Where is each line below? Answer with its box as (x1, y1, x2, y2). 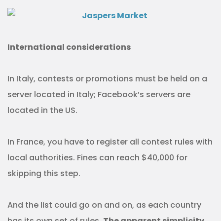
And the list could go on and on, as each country (7, 199, 201, 211)
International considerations (7, 41, 131, 53)
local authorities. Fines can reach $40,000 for (7, 152, 187, 164)
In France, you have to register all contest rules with (7, 136, 213, 148)
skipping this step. (7, 168, 80, 180)
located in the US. (7, 105, 77, 116)
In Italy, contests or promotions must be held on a (7, 73, 207, 85)
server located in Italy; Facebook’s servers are (7, 89, 190, 101)
